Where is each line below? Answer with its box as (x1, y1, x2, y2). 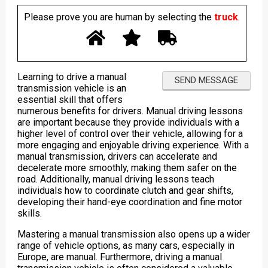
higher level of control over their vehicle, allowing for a (17, 127, 243, 139)
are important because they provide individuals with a (17, 116, 239, 128)
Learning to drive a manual (17, 71, 126, 83)
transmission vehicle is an (17, 82, 126, 94)
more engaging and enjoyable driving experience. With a (17, 139, 249, 151)
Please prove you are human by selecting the (23, 11, 212, 23)
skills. (17, 207, 42, 219)
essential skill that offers (17, 93, 123, 105)
